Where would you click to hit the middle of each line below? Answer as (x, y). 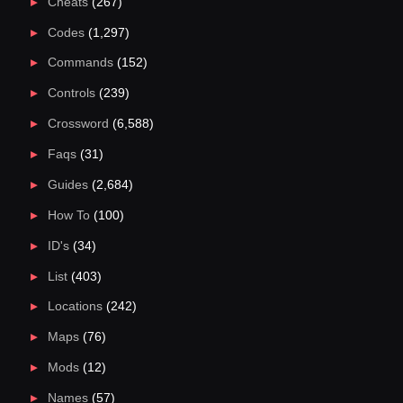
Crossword (78, 124)
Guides (67, 184)
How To (68, 215)
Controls (71, 94)
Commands (80, 63)
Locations (75, 307)
